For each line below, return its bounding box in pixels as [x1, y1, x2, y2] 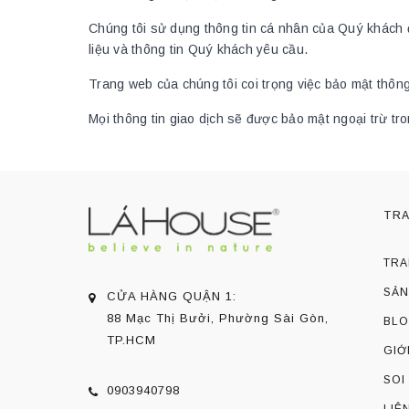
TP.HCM [107, 333, 156, 347]
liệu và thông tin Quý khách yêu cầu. [89, 42, 308, 57]
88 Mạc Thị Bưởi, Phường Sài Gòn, [107, 311, 329, 325]
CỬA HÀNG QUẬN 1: [107, 289, 236, 303]
